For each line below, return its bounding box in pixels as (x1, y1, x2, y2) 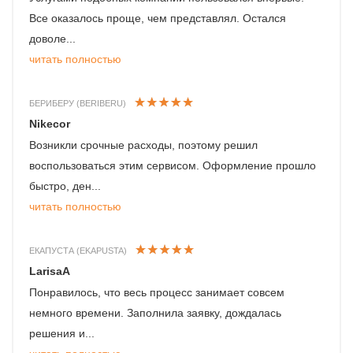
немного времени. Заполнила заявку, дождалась (29, 307, 281, 320)
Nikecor (29, 117, 70, 131)
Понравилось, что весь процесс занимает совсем (29, 286, 284, 299)
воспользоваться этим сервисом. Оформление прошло (29, 159, 316, 173)
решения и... (29, 327, 95, 340)
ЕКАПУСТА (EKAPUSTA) (29, 246, 127, 256)
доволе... (29, 32, 76, 46)
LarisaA (29, 265, 70, 278)
